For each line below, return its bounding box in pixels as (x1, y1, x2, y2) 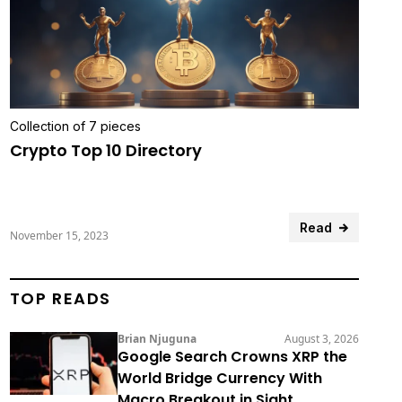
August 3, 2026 (284, 331, 359, 347)
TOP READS (9, 287, 112, 310)
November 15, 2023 (9, 228, 109, 244)
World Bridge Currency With (117, 368, 322, 389)
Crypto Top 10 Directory (9, 139, 202, 162)
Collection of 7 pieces (9, 118, 141, 135)
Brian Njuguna (117, 331, 197, 347)
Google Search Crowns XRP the (117, 346, 347, 368)
